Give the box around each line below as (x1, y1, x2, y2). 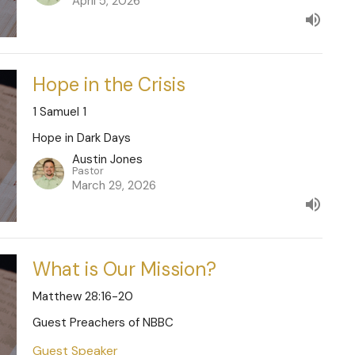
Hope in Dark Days (32, 130, 131, 147)
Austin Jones (71, 151, 143, 167)
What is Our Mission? (32, 256, 216, 281)
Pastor (71, 163, 104, 177)
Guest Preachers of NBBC (32, 314, 174, 330)
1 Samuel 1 (32, 104, 86, 120)
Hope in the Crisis (32, 72, 185, 97)
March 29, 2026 (71, 177, 156, 193)
